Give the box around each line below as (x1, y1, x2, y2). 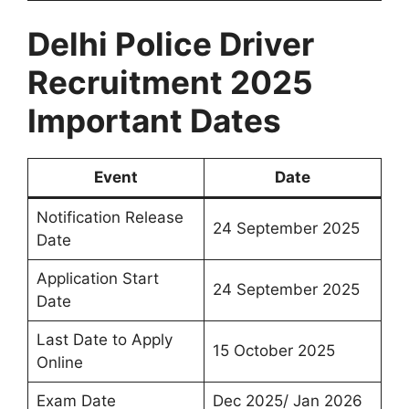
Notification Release (36, 207, 184, 226)
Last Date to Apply (36, 330, 173, 349)
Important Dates (27, 100, 281, 140)
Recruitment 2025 (27, 62, 313, 101)
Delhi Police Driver (27, 24, 314, 63)
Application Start (36, 268, 159, 288)
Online (36, 352, 83, 372)
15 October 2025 (212, 341, 335, 360)
